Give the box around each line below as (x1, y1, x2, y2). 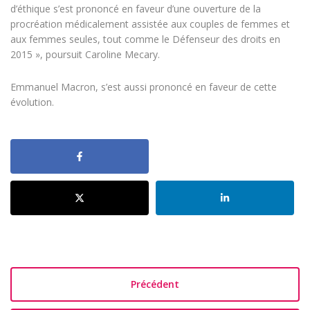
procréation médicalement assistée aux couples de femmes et (10, 17, 290, 31)
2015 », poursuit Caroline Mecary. (10, 48, 160, 62)
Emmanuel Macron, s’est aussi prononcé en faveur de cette (10, 80, 277, 94)
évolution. (10, 95, 54, 109)
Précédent (131, 277, 179, 291)
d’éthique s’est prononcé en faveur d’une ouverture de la (10, 2, 261, 16)
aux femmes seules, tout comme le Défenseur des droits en (10, 33, 280, 46)
